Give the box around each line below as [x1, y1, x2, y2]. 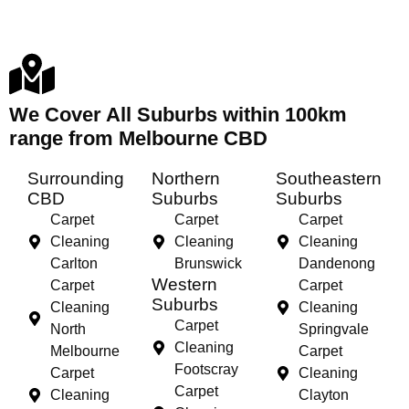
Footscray [174, 361, 238, 377]
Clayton [299, 386, 349, 403]
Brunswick [174, 255, 242, 271]
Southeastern [276, 168, 382, 188]
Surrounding [27, 168, 124, 188]
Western [152, 274, 217, 294]
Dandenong [299, 255, 375, 271]
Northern [152, 168, 220, 188]
